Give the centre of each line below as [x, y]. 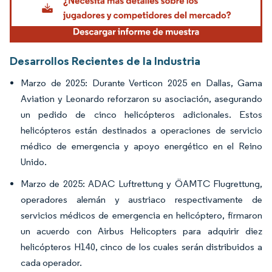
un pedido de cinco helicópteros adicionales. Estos [141, 115]
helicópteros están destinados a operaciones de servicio [141, 131]
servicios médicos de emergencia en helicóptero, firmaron [141, 216]
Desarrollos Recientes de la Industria [105, 61]
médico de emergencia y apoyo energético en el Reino [141, 146]
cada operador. [51, 263]
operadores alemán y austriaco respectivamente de [141, 200]
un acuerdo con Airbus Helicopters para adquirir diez [141, 231]
